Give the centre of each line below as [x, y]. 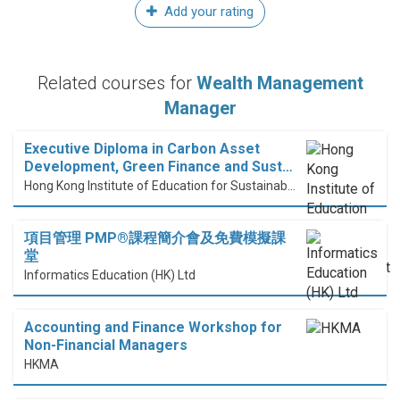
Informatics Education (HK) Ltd [110, 275]
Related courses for [117, 83]
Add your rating [207, 12]
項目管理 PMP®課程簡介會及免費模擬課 [155, 238]
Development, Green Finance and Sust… [158, 167]
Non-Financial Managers [106, 346]
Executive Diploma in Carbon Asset [142, 149]
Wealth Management [279, 83]
